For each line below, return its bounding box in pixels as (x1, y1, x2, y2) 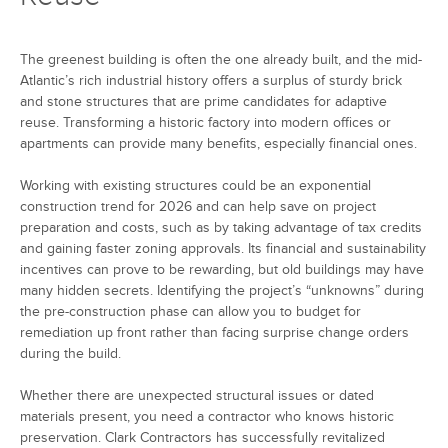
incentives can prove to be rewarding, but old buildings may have (20, 261, 424, 279)
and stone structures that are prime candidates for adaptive (20, 93, 387, 111)
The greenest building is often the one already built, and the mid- (20, 51, 422, 69)
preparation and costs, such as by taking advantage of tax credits (20, 219, 422, 237)
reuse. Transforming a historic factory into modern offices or (20, 114, 391, 132)
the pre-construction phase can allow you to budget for (20, 303, 361, 321)
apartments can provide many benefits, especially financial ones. (20, 135, 417, 153)
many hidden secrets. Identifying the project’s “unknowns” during (20, 282, 424, 300)
